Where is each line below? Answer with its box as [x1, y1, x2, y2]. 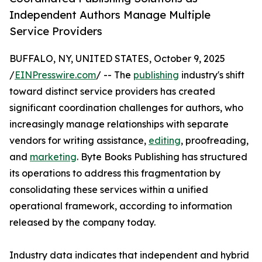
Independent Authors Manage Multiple [9, 8, 211, 22]
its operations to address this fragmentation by [9, 167, 220, 180]
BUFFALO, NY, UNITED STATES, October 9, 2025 [9, 53, 225, 65]
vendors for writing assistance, [9, 135, 149, 147]
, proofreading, [181, 135, 249, 147]
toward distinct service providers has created [9, 85, 215, 98]
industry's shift [179, 69, 244, 81]
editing [149, 135, 181, 147]
